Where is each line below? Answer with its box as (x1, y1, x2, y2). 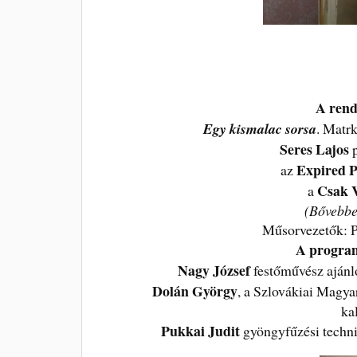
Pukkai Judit (161, 320, 241, 342)
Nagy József (178, 260, 251, 281)
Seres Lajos (280, 139, 350, 160)
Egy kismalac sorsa (202, 119, 316, 139)
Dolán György (152, 280, 238, 302)
